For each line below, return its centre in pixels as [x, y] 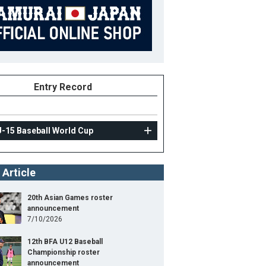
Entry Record [63, 87]
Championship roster [64, 252]
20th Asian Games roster [70, 198]
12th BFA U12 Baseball [65, 242]
